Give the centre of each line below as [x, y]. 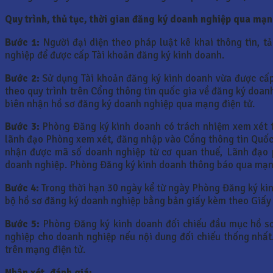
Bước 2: [22, 78]
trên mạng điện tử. [45, 249]
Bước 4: [22, 188]
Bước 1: [23, 42]
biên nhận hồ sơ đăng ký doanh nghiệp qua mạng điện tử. [130, 104]
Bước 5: [23, 224]
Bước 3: [22, 127]
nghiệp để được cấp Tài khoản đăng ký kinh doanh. [115, 55]
